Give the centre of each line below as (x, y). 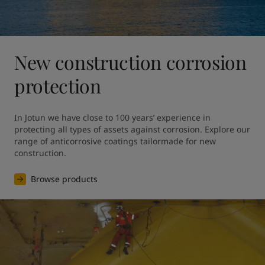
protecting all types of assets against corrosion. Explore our (132, 129)
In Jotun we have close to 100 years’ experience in (112, 117)
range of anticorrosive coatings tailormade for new (115, 141)
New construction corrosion (130, 62)
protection (58, 85)
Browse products (64, 179)
